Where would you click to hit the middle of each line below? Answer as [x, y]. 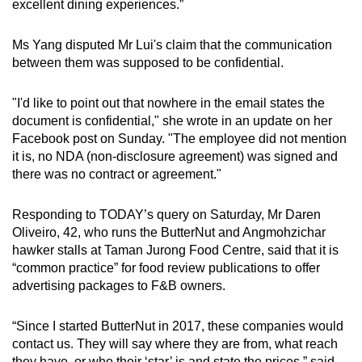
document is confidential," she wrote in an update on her [172, 120]
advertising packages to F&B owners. [119, 285]
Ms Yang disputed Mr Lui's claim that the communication [172, 44]
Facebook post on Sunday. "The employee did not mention [179, 138]
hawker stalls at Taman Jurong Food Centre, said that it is [175, 250]
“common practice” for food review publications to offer [166, 267]
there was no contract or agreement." [117, 174]
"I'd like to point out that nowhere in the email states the [168, 103]
